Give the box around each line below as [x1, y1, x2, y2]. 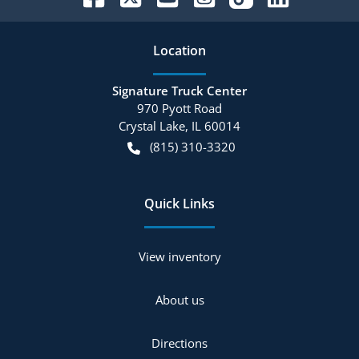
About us [155, 291, 204, 308]
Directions [151, 334, 208, 351]
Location [153, 41, 206, 59]
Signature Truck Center [112, 82, 247, 99]
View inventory [138, 248, 221, 264]
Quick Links [144, 194, 215, 212]
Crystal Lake [119, 117, 185, 134]
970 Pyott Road [137, 99, 222, 116]
